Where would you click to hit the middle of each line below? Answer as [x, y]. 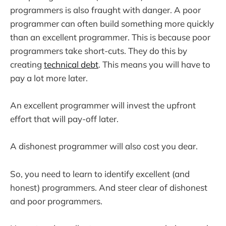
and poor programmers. [56, 201]
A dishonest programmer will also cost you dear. [104, 146]
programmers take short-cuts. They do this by [99, 50]
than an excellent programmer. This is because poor [110, 37]
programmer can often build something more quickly [112, 23]
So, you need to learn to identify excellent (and [100, 174]
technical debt [71, 64]
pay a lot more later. [49, 78]
